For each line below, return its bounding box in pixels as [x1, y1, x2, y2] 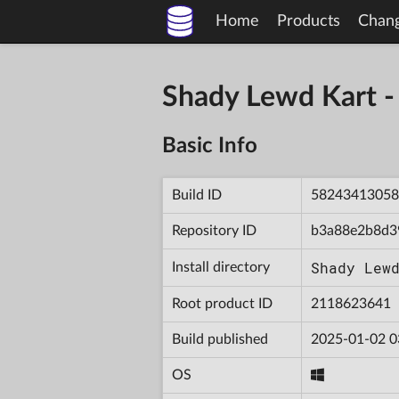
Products [277, 13, 340, 29]
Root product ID [172, 296, 273, 311]
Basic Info [162, 134, 257, 157]
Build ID [172, 187, 222, 202]
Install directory [172, 259, 270, 274]
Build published [172, 331, 268, 346]
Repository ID [172, 223, 256, 238]
